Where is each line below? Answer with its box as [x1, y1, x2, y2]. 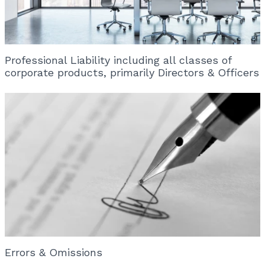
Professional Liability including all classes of [5, 54, 231, 67]
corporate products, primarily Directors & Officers [5, 66, 259, 79]
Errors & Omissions [5, 246, 102, 259]
